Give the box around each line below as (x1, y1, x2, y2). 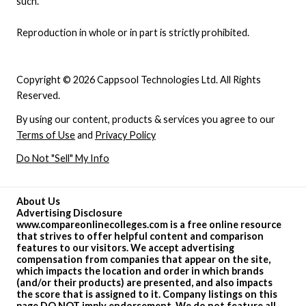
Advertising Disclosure (16, 207, 122, 219)
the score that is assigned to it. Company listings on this (16, 288, 277, 301)
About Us (16, 195, 60, 208)
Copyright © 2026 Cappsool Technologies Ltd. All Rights (16, 73, 261, 85)
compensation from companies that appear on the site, (16, 253, 270, 266)
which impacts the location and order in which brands (16, 265, 264, 277)
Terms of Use (16, 128, 75, 141)
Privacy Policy (94, 128, 156, 141)
